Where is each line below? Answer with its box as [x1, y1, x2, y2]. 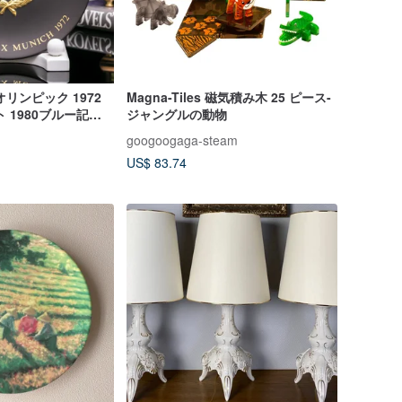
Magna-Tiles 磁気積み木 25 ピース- [126, 87, 331, 106]
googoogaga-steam [126, 130, 238, 149]
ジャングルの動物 [126, 104, 227, 123]
